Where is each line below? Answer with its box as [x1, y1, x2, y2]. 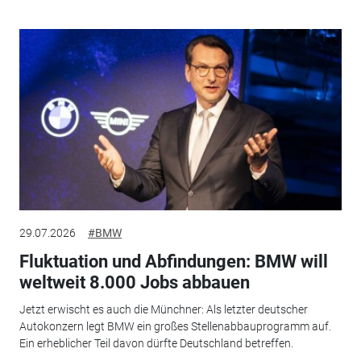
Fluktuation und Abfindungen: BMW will [19, 251, 328, 272]
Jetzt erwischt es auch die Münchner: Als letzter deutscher [19, 303, 308, 317]
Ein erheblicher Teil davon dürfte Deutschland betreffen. [19, 337, 293, 351]
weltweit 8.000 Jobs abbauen [19, 272, 250, 293]
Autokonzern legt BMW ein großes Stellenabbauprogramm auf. [19, 320, 331, 334]
